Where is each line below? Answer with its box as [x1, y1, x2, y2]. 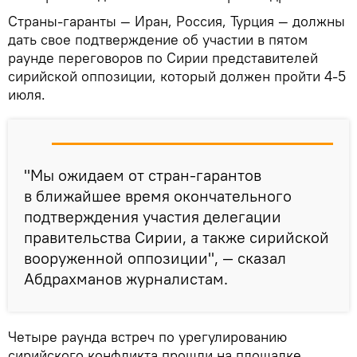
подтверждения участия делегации [24, 206, 281, 226]
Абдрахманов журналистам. [24, 268, 228, 288]
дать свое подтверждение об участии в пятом [8, 29, 308, 49]
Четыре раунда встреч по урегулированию [8, 327, 287, 346]
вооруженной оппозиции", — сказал [24, 247, 286, 268]
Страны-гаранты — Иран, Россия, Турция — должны [8, 11, 345, 30]
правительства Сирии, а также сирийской [24, 226, 329, 247]
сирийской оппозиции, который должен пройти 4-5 [8, 66, 346, 85]
